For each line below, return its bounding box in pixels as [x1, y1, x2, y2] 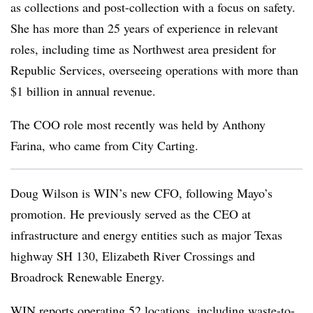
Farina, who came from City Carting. [10, 136, 198, 154]
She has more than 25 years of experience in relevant [10, 19, 278, 36]
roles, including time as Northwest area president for [10, 40, 276, 57]
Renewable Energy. [64, 268, 165, 285]
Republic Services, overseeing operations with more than [10, 61, 298, 78]
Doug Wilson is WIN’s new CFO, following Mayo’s [10, 184, 272, 201]
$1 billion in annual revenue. [10, 82, 156, 99]
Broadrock [10, 268, 64, 285]
